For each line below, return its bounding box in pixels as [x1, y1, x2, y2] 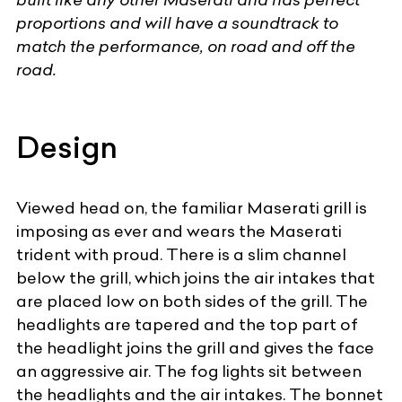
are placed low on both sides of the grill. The [16, 291, 368, 312]
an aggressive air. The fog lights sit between [16, 361, 362, 382]
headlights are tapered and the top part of [16, 314, 358, 336]
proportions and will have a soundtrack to [16, 13, 338, 34]
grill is [319, 197, 367, 219]
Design [16, 129, 118, 167]
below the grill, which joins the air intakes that [16, 267, 375, 289]
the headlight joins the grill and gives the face [16, 337, 374, 359]
